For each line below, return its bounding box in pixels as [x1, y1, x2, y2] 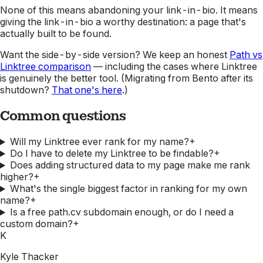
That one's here [52, 84, 122, 96]
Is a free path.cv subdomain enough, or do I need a [9, 206, 234, 218]
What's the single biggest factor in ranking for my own [9, 183, 247, 195]
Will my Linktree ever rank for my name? [9, 136, 189, 148]
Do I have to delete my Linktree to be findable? [9, 147, 214, 160]
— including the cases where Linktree [91, 60, 257, 73]
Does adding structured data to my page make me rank [9, 159, 250, 171]
